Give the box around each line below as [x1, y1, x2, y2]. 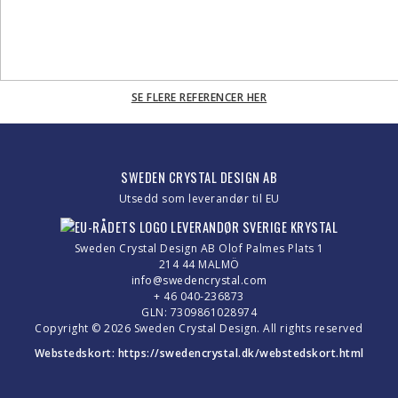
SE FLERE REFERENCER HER [131, 90, 267, 105]
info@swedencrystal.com [131, 273, 267, 289]
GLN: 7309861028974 [141, 305, 257, 321]
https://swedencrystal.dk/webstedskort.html [117, 346, 364, 362]
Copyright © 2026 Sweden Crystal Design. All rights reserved [35, 321, 363, 337]
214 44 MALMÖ [158, 257, 240, 273]
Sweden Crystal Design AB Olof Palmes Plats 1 [74, 241, 324, 257]
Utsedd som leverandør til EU [118, 191, 280, 206]
